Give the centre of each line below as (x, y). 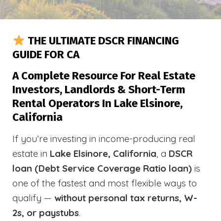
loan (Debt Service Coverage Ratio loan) (102, 168)
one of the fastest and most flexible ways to (105, 183)
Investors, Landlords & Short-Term (99, 90)
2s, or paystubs (46, 213)
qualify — (33, 198)
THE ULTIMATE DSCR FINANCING (102, 41)
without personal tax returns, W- (126, 198)
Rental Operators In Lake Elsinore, (97, 103)
